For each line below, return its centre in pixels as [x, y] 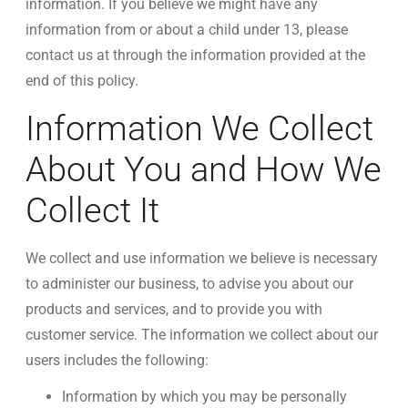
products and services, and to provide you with [174, 309]
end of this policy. [82, 81]
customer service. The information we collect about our [202, 335]
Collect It [92, 210]
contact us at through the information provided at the [195, 55]
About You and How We [204, 169]
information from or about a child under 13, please [187, 30]
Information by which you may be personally [204, 397]
